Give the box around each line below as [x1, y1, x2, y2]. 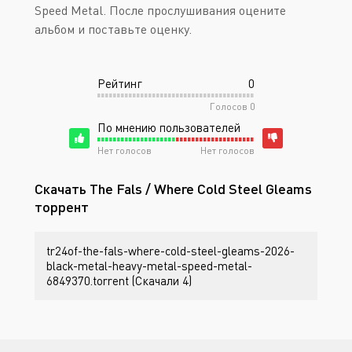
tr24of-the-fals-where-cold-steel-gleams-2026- [46, 244, 295, 258]
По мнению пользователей [97, 120, 240, 134]
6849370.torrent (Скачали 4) [46, 273, 192, 288]
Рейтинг [97, 76, 142, 90]
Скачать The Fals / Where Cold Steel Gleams [35, 180, 312, 197]
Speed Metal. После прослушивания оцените [35, 2, 286, 18]
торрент [35, 198, 89, 215]
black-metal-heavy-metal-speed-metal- [46, 258, 252, 273]
